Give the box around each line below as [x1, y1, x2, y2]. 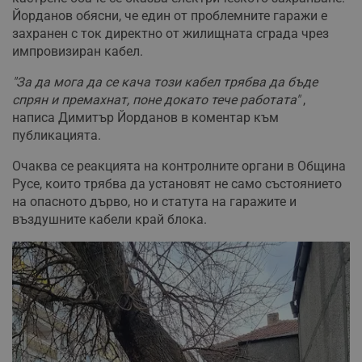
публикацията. [12, 128, 101, 144]
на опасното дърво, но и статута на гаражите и [12, 194, 297, 210]
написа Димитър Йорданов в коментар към [12, 110, 279, 126]
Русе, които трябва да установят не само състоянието [12, 176, 342, 192]
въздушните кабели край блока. [12, 212, 207, 228]
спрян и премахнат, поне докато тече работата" [12, 92, 300, 108]
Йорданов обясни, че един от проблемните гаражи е [12, 8, 327, 24]
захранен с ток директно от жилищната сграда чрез [12, 26, 329, 42]
